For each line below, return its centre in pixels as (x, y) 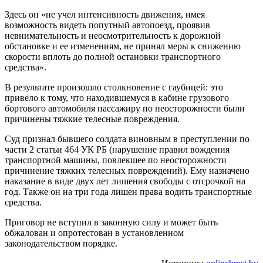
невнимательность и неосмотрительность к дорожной (113, 35)
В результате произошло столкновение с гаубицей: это (114, 87)
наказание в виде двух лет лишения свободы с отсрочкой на (125, 181)
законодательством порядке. (61, 243)
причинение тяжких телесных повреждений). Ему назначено (127, 170)
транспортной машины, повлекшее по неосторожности (116, 160)
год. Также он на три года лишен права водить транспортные (128, 191)
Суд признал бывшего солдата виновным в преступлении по (127, 139)
